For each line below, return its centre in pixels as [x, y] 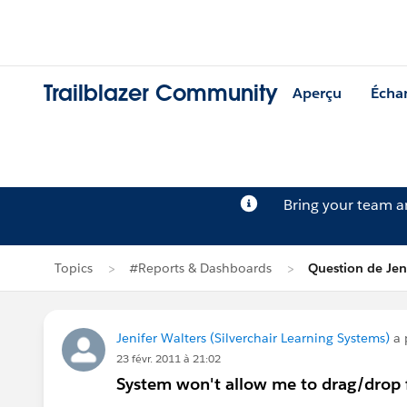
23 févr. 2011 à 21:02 [169, 358]
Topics [74, 268]
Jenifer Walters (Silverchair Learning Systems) [253, 338]
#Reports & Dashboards [200, 268]
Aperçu [317, 94]
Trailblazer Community [161, 94]
